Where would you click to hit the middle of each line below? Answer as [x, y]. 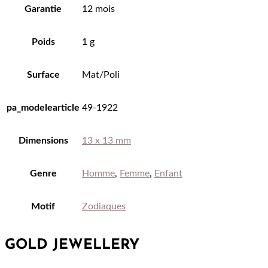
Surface [43, 75]
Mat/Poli [101, 75]
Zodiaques [104, 207]
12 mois [98, 9]
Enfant [168, 174]
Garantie [43, 9]
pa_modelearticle [43, 108]
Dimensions [43, 141]
